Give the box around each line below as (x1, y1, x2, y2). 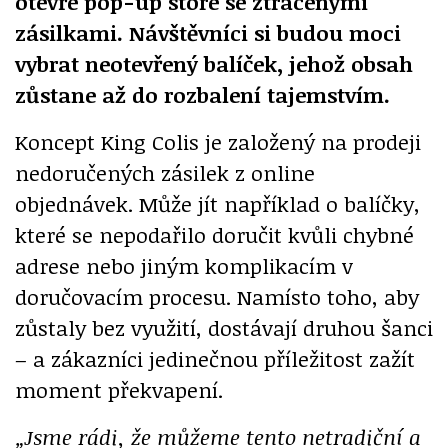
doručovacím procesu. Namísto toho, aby (15, 281, 419, 311)
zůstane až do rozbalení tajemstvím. (15, 79, 390, 109)
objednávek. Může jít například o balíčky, (15, 188, 420, 218)
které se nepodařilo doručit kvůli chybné (15, 219, 414, 249)
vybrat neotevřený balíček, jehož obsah (15, 48, 413, 78)
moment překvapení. (15, 374, 223, 404)
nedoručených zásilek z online (15, 157, 315, 187)
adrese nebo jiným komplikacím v (15, 250, 353, 280)
